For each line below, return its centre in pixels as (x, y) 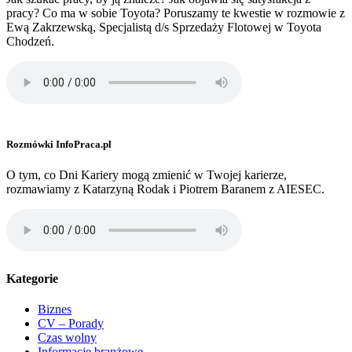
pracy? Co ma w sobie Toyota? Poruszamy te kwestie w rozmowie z (176, 13)
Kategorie (32, 278)
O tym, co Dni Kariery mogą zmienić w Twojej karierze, (147, 175)
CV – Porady (71, 323)
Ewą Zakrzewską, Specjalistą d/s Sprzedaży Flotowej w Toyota (164, 27)
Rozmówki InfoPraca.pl (59, 145)
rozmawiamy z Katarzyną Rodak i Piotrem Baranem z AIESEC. (165, 189)
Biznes (55, 309)
